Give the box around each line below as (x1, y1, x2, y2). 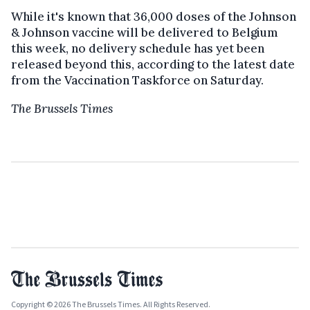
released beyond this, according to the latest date (11, 56, 295, 72)
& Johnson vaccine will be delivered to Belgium (11, 24, 278, 40)
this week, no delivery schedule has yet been (11, 40, 264, 56)
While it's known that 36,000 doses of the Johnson (11, 8, 296, 24)
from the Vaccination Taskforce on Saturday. (11, 72, 264, 88)
